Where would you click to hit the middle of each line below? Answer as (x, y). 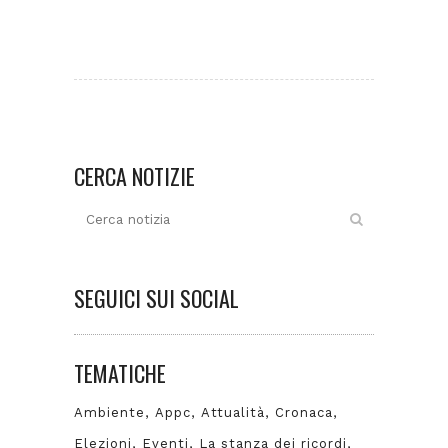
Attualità (233, 413)
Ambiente (109, 413)
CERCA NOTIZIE (134, 176)
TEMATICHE (120, 373)
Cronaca (304, 413)
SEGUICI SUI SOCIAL (156, 298)
